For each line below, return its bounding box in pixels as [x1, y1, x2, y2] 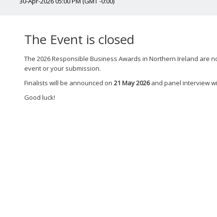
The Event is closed [24, 30, 134, 48]
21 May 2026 [114, 78, 151, 87]
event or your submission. [24, 63, 101, 73]
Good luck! [24, 93, 55, 102]
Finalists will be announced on [24, 78, 114, 87]
